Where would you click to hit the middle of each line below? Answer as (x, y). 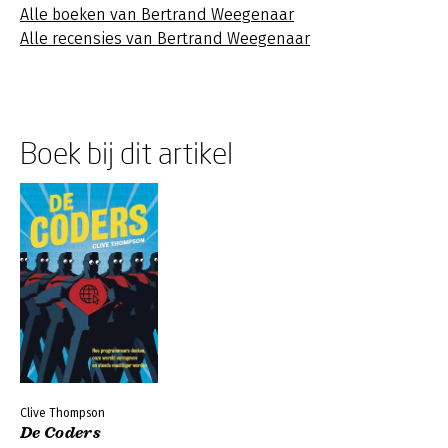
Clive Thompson (62, 413)
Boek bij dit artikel (126, 152)
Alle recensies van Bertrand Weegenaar (165, 38)
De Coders (60, 433)
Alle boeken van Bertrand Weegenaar (157, 14)
